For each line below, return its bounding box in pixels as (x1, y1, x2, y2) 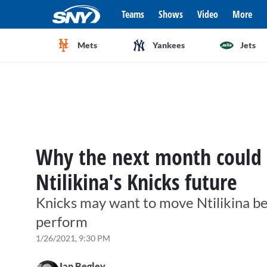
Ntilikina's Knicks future (36, 167, 237, 197)
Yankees (152, 40, 185, 50)
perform (36, 213, 88, 230)
